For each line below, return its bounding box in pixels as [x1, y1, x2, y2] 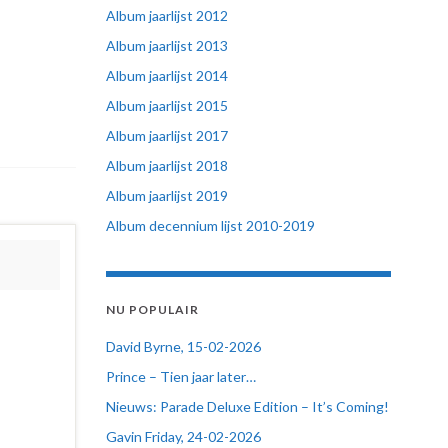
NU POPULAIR [106, 302, 199, 317]
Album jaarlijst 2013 [106, 37, 228, 54]
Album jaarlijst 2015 [106, 97, 228, 114]
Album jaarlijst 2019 [106, 187, 228, 204]
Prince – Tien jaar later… [106, 368, 256, 385]
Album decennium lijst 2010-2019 [106, 217, 315, 234]
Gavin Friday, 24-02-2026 [106, 428, 261, 445]
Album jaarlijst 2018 [106, 157, 228, 174]
